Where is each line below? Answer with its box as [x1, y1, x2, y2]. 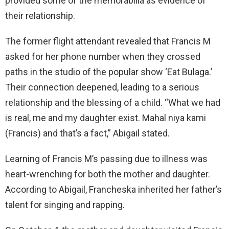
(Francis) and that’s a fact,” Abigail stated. [5, 127, 170, 139]
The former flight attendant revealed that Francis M [5, 35, 211, 47]
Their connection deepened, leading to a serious [5, 81, 199, 93]
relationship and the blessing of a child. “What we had [5, 97, 220, 108]
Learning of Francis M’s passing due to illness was [5, 153, 208, 164]
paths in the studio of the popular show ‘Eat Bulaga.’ [5, 66, 212, 77]
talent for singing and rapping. [5, 199, 125, 210]
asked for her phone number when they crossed [5, 51, 200, 62]
